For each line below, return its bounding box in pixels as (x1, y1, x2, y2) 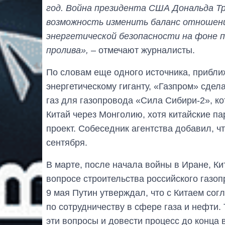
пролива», (46, 45, 88, 55)
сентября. (46, 137, 87, 148)
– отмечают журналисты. (88, 45, 195, 55)
